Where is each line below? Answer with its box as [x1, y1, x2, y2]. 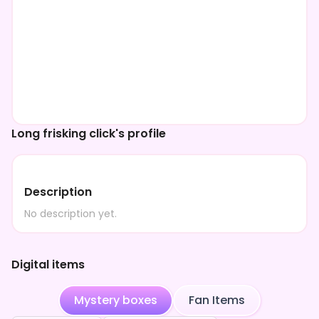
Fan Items [189, 292, 245, 308]
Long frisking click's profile [11, 125, 166, 142]
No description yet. [24, 206, 117, 221]
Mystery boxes [74, 292, 157, 308]
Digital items [11, 256, 85, 273]
